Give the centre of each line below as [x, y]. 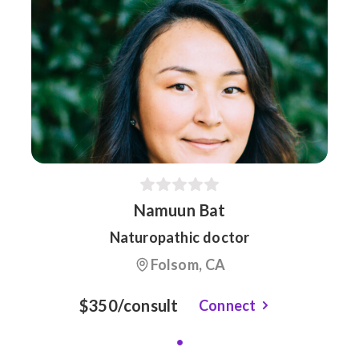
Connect [228, 305]
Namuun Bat [179, 210]
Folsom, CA [188, 264]
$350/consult [129, 305]
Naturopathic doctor [179, 237]
